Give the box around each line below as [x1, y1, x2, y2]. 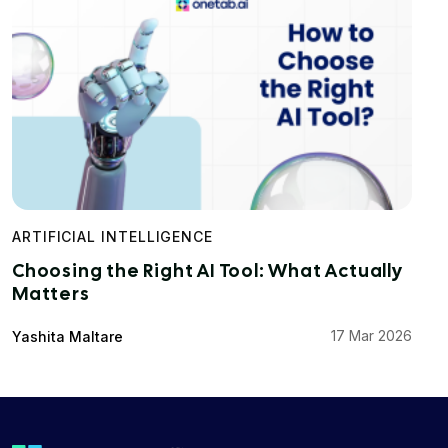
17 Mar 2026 [331, 327, 412, 345]
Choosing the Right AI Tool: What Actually [12, 259, 403, 283]
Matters [12, 282, 90, 306]
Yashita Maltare [12, 328, 123, 346]
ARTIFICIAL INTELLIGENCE [12, 228, 213, 246]
